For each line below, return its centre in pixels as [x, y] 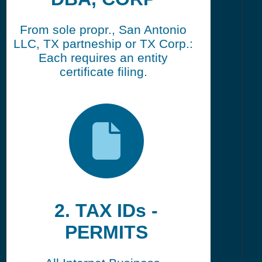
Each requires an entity [103, 57]
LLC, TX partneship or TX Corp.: [103, 43]
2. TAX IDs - [106, 211]
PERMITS [106, 232]
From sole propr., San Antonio [103, 29]
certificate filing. [103, 71]
